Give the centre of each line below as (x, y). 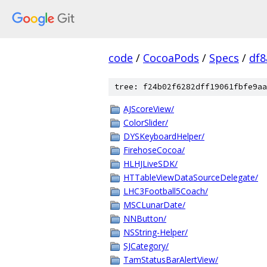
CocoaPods (171, 58)
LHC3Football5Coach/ (166, 191)
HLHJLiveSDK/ (150, 164)
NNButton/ (145, 218)
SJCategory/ (146, 246)
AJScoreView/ (149, 109)
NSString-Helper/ (156, 232)
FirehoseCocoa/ (154, 150)
